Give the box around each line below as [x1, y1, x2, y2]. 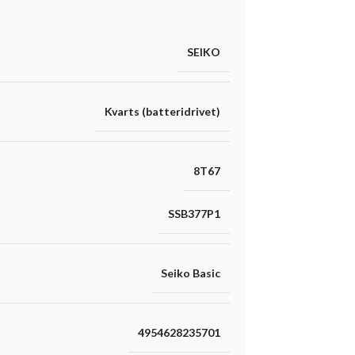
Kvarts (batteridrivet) [104, 105, 220, 119]
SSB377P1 [167, 207, 220, 221]
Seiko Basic [160, 266, 220, 281]
